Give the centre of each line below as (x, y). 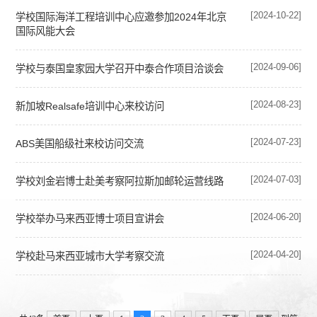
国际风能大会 (46, 31)
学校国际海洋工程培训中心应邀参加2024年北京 (121, 17)
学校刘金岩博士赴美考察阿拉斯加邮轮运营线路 (120, 181)
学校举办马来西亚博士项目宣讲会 (90, 218)
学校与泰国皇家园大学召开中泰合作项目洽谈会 (120, 68)
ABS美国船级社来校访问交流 (80, 143)
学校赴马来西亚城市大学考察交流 (90, 256)
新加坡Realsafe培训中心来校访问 (90, 106)
